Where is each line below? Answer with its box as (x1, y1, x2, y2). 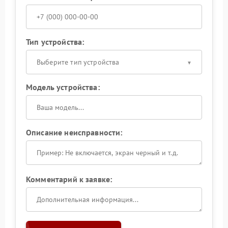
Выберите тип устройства (37, 57, 120, 67)
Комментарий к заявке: (26, 174, 112, 184)
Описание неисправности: (26, 127, 123, 137)
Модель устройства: (26, 81, 100, 92)
